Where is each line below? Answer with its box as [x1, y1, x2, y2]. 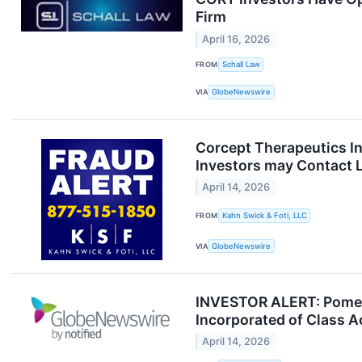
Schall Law [221, 60, 260, 69]
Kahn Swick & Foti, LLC [221, 211, 307, 221]
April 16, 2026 [202, 32, 271, 45]
